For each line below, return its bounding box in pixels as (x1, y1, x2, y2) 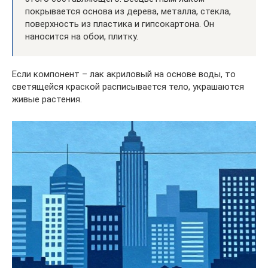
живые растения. (12, 94, 82, 105)
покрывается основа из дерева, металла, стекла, (25, 6, 231, 17)
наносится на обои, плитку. (25, 31, 138, 42)
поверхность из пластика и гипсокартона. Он (25, 19, 214, 30)
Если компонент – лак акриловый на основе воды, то (12, 69, 236, 80)
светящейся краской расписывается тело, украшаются (12, 81, 244, 93)
